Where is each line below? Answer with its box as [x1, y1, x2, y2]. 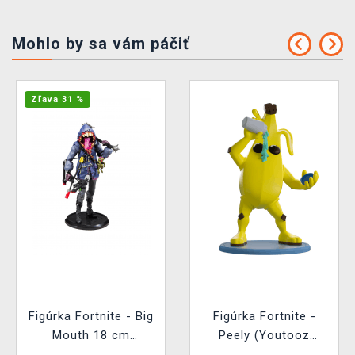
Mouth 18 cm [52, 328, 130, 343]
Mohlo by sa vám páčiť [12, 34, 189, 54]
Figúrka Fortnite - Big [28, 309, 154, 324]
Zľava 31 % [31, 94, 84, 105]
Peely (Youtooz [219, 328, 310, 343]
